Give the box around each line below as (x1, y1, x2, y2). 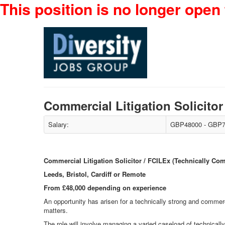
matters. (44, 205, 68, 215)
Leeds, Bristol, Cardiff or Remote (44, 169, 146, 179)
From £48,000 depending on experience (44, 183, 166, 192)
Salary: (48, 120, 69, 129)
